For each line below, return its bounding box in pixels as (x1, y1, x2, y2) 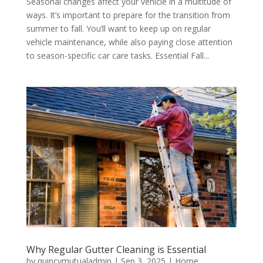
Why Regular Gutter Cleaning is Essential (26, 243, 206, 257)
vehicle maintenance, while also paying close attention (26, 36, 232, 48)
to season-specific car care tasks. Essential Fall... (26, 50, 209, 62)
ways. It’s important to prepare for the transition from (26, 9, 230, 21)
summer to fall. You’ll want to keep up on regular (26, 23, 211, 35)
